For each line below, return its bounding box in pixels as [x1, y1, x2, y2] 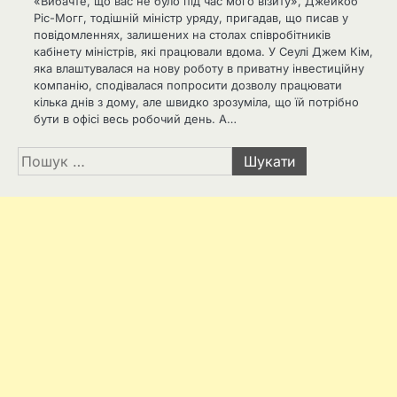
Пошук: [17, 148, 68, 167]
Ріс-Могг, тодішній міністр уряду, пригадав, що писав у [34, 11, 348, 26]
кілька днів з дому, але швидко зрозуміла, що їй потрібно [34, 95, 359, 110]
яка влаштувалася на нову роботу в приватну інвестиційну [34, 61, 364, 76]
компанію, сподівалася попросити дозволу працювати [34, 78, 342, 93]
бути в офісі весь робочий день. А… [34, 112, 237, 127]
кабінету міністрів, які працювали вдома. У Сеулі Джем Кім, [34, 44, 373, 59]
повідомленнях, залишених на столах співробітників [34, 27, 331, 43]
